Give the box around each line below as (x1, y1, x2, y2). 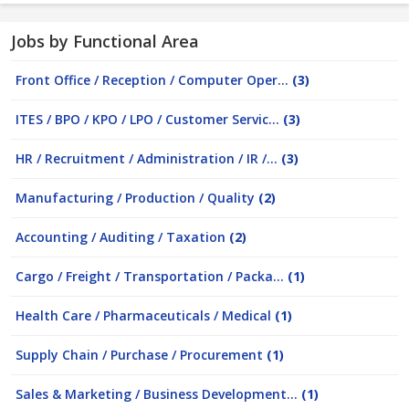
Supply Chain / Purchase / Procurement (16, 346, 267, 363)
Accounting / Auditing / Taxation (16, 228, 229, 246)
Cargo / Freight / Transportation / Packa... (16, 267, 288, 285)
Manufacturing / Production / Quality (16, 189, 258, 206)
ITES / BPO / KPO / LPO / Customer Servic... (16, 110, 283, 128)
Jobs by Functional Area (11, 30, 199, 52)
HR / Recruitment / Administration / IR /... (16, 150, 281, 167)
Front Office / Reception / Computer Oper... (16, 71, 292, 89)
